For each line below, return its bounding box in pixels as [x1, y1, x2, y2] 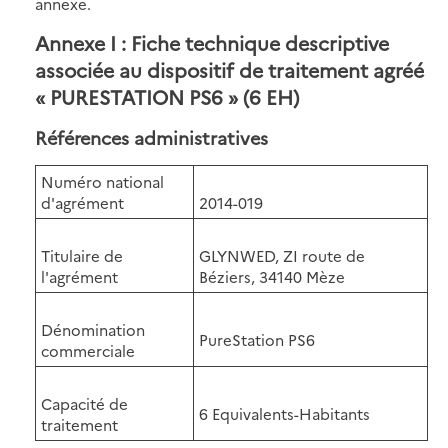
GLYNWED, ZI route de [199, 244, 365, 266]
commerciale [41, 339, 135, 361]
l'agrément [41, 265, 118, 287]
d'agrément [41, 191, 124, 213]
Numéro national [41, 170, 164, 192]
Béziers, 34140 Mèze [199, 265, 345, 287]
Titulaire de [41, 244, 123, 266]
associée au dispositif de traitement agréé [35, 55, 424, 83]
